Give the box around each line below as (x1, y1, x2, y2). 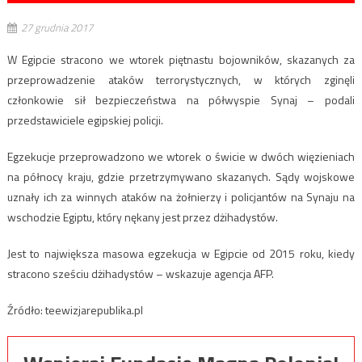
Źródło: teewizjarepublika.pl (6, 301, 143, 318)
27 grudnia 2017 (20, 19, 93, 36)
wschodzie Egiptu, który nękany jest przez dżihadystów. (6, 208, 278, 225)
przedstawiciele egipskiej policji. (6, 111, 163, 128)
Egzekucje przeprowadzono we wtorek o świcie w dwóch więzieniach (6, 147, 356, 165)
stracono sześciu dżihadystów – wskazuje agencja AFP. (6, 264, 274, 282)
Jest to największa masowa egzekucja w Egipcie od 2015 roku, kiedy (6, 244, 356, 262)
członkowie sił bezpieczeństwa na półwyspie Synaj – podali (6, 90, 356, 108)
